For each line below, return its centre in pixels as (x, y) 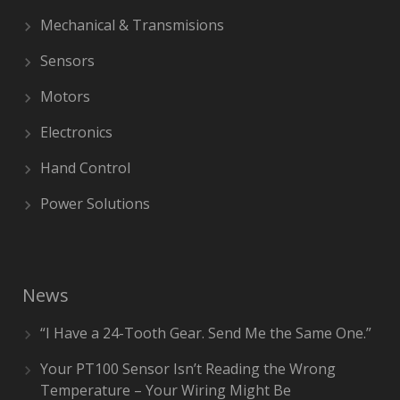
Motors (65, 96)
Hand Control (85, 168)
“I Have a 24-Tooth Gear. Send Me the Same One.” (206, 333)
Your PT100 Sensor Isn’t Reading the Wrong (188, 369)
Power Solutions (95, 204)
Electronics (76, 132)
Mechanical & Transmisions (132, 25)
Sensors (67, 61)
